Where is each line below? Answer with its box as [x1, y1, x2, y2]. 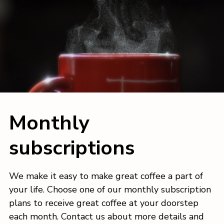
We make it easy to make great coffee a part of [9, 170, 203, 182]
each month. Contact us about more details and [9, 210, 204, 223]
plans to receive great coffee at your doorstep [9, 197, 198, 209]
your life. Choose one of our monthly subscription [9, 183, 211, 196]
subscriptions [9, 134, 134, 162]
